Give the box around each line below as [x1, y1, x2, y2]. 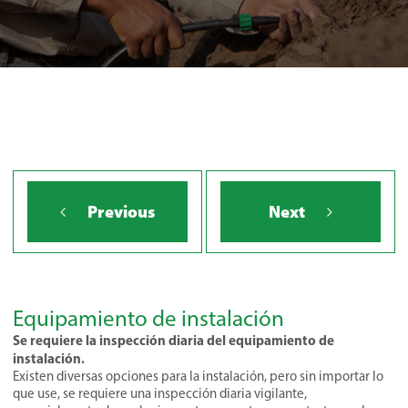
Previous [87, 200, 155, 223]
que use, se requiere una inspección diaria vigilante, [13, 384, 307, 402]
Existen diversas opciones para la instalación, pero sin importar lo [13, 367, 383, 384]
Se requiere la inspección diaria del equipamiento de [13, 331, 334, 349]
